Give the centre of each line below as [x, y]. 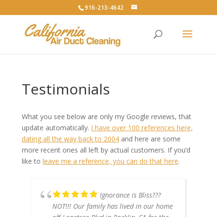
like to [32, 161]
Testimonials [66, 89]
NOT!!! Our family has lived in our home [112, 206]
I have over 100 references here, [142, 128]
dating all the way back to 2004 [70, 139]
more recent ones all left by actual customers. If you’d [106, 150]
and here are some [150, 139]
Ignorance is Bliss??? [130, 195]
